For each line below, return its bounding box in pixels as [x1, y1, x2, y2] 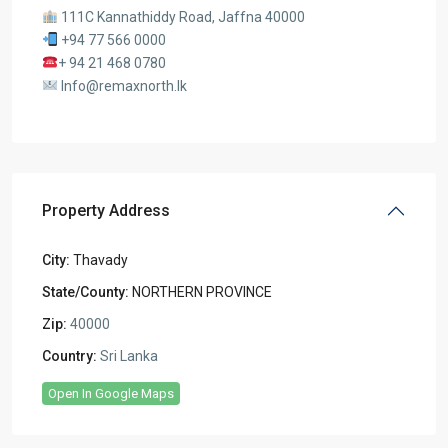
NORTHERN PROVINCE [132, 284, 272, 300]
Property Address [42, 201, 170, 220]
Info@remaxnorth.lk [57, 78, 187, 94]
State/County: [42, 284, 129, 300]
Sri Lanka [97, 348, 158, 364]
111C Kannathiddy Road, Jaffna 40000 [57, 9, 305, 25]
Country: [42, 348, 97, 364]
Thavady [73, 252, 128, 268]
